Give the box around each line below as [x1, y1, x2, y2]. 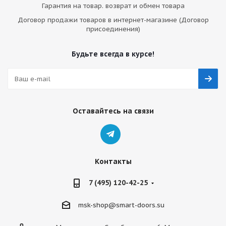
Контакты [94, 157, 132, 166]
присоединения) [86, 25, 140, 33]
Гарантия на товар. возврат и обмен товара [41, 2, 185, 10]
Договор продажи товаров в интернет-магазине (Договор [17, 16, 209, 24]
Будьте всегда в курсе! [72, 49, 154, 59]
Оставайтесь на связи [72, 106, 154, 116]
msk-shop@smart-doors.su [78, 200, 164, 209]
